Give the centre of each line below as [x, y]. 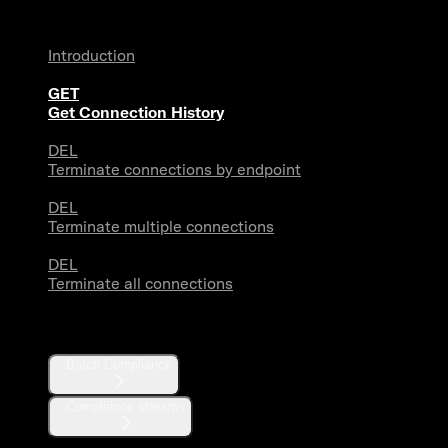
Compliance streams [125, 406]
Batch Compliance [119, 364]
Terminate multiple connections [161, 227]
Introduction [91, 56]
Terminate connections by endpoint [174, 170]
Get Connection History [136, 113]
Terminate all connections [140, 284]
